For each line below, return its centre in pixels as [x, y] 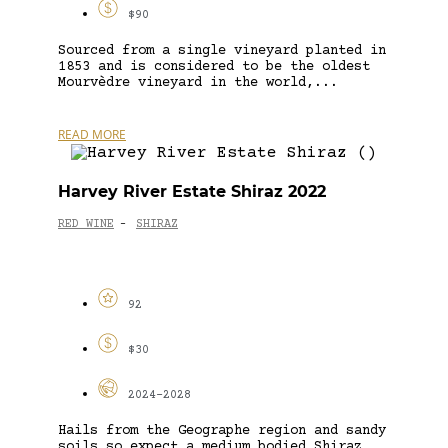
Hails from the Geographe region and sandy [222, 430]
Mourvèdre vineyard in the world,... [198, 82]
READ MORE [92, 134]
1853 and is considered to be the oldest [214, 66]
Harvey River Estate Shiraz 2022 [192, 191]
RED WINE [86, 225]
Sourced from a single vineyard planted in [222, 50]
